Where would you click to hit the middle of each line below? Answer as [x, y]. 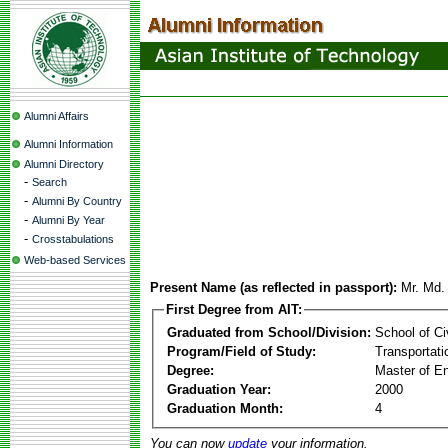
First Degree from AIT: [234, 309]
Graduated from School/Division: [269, 332]
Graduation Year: [219, 389]
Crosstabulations [73, 239]
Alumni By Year [68, 220]
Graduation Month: [225, 408]
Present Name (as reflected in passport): [273, 287]
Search [49, 182]
